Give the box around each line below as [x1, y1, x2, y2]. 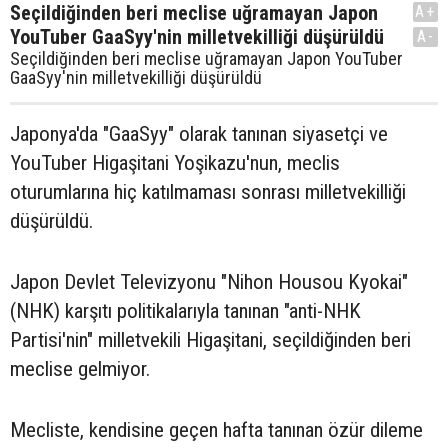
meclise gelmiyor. [10, 357, 150, 381]
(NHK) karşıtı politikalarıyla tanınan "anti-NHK [10, 299, 361, 323]
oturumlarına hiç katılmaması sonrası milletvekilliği [10, 180, 406, 204]
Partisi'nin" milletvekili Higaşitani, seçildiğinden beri [10, 328, 411, 352]
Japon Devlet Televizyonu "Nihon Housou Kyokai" [10, 270, 408, 294]
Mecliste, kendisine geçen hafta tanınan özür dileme [10, 418, 423, 442]
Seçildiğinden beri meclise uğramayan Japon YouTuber [10, 48, 403, 69]
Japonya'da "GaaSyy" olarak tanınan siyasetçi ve [10, 122, 388, 146]
